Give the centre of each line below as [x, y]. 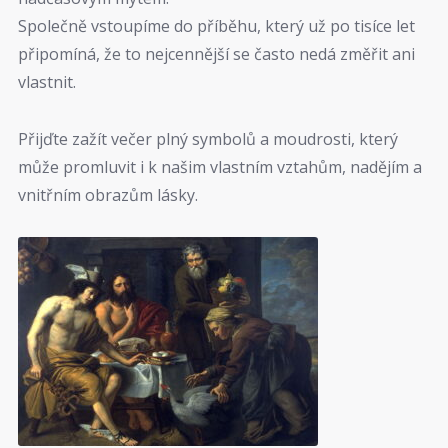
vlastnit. [47, 82]
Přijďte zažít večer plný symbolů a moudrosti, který [208, 138]
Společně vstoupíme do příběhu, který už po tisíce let [216, 26]
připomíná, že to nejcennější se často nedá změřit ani [216, 54]
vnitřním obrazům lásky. [108, 194]
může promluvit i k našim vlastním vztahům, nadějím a [220, 166]
